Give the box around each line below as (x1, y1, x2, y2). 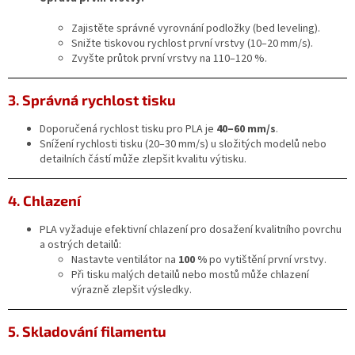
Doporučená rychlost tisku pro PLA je (40, 120, 216, 137)
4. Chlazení (8, 191, 81, 209)
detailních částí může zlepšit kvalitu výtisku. (40, 151, 246, 167)
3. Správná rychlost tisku (8, 90, 176, 109)
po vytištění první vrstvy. (207, 251, 326, 268)
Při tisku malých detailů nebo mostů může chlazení (71, 266, 309, 283)
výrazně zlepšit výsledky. (71, 281, 192, 298)
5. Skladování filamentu (8, 322, 166, 340)
